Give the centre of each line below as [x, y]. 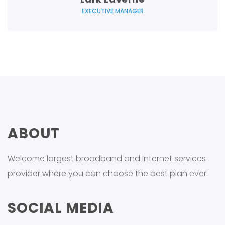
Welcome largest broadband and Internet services [107, 159]
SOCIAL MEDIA [61, 208]
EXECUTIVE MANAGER [113, 11]
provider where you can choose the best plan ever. [108, 174]
